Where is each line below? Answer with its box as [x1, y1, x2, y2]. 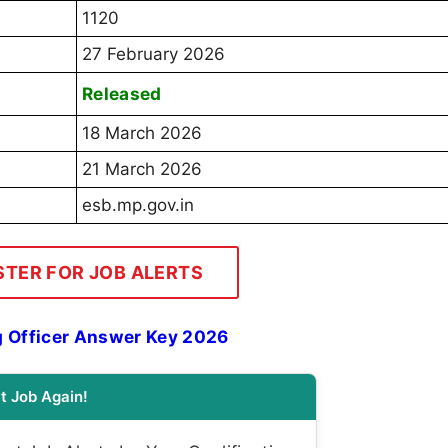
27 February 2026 [82, 44, 225, 65]
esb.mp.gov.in [82, 195, 194, 216]
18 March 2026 [82, 123, 202, 144]
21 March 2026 [82, 159, 202, 180]
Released [82, 83, 162, 105]
